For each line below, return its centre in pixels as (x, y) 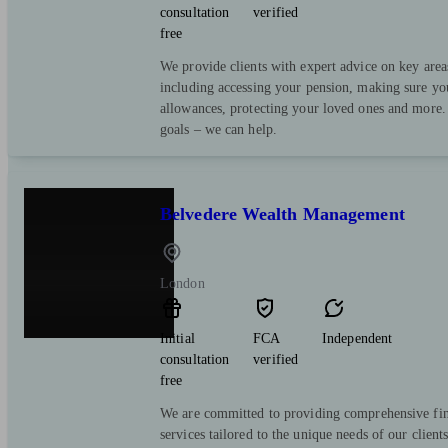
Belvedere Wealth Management (282, 213)
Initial (177, 338)
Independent (357, 338)
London (182, 283)
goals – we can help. (218, 129)
